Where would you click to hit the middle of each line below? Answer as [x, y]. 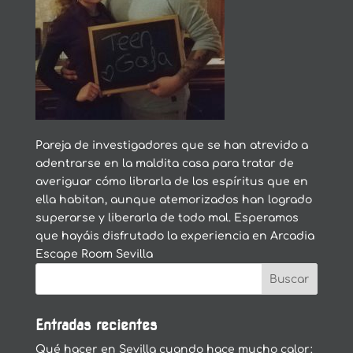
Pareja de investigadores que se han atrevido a [171, 145]
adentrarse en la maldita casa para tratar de [164, 163]
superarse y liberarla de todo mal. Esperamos [167, 218]
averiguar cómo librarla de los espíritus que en [171, 182]
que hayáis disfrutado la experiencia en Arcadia [175, 236]
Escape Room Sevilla [94, 254]
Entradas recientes [96, 325]
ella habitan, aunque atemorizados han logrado [173, 200]
